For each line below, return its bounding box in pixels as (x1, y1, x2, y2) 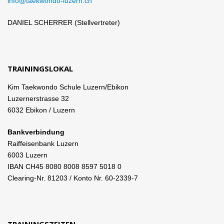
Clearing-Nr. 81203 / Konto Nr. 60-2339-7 (7, 174, 138, 182)
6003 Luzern (7, 151, 47, 159)
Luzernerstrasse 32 (7, 94, 69, 103)
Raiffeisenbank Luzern (7, 139, 78, 148)
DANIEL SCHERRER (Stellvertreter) (7, 18, 120, 27)
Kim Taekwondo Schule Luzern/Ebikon (7, 83, 128, 91)
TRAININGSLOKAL (7, 63, 73, 74)
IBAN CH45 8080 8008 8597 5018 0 (7, 162, 121, 171)
